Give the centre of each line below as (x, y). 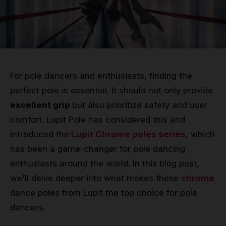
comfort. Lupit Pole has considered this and (98, 120)
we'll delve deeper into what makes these (96, 178)
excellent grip (41, 105)
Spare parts (32, 70)
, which (200, 134)
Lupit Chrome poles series (127, 134)
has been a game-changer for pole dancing (98, 149)
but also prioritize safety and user (140, 105)
